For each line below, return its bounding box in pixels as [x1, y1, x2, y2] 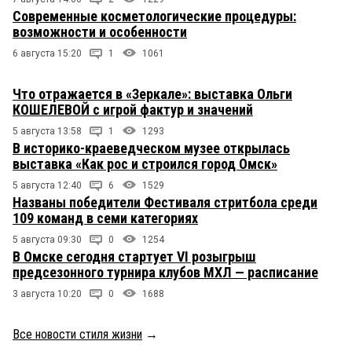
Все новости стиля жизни [13, 327, 142, 343]
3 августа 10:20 [13, 288, 82, 300]
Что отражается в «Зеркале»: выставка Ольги [13, 86, 292, 103]
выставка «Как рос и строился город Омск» [13, 156, 277, 173]
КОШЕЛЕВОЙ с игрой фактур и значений [13, 101, 253, 119]
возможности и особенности [13, 24, 187, 41]
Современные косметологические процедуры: [13, 8, 296, 25]
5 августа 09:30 [13, 234, 82, 246]
